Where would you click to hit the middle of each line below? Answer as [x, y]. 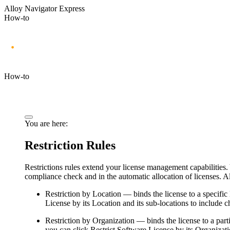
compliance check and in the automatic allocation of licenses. [124, 176]
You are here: [46, 123]
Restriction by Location [83, 194]
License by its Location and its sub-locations [117, 203]
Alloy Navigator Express [44, 8]
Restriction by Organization [90, 220]
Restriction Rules [70, 145]
